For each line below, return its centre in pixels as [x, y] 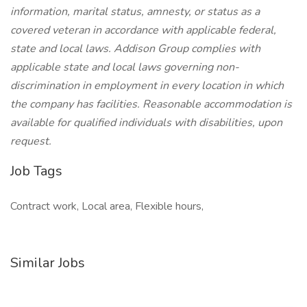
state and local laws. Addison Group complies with [135, 49]
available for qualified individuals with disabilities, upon [146, 123]
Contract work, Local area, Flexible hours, [107, 206]
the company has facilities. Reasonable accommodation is [151, 104]
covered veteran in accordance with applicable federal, [143, 30]
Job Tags [36, 171]
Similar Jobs [48, 263]
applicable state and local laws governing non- [125, 67]
